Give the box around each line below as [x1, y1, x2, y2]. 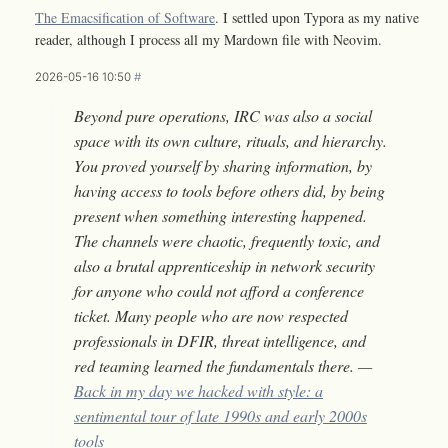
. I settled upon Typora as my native [215, 8, 419, 28]
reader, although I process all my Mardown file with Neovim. [35, 30, 382, 50]
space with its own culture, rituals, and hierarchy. [74, 130, 387, 152]
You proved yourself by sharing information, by [74, 155, 372, 177]
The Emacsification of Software [35, 8, 215, 28]
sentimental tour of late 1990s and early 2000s [74, 405, 367, 427]
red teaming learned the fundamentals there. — [74, 355, 372, 377]
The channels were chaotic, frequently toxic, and [74, 230, 380, 252]
